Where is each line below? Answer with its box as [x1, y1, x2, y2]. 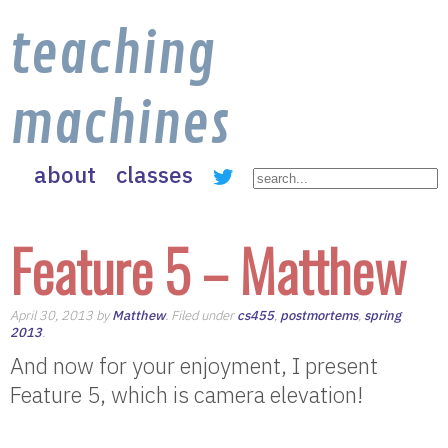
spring [364, 307, 401, 324]
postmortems [280, 307, 358, 324]
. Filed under [165, 307, 237, 324]
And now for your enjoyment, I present [10, 351, 378, 380]
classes [116, 160, 194, 189]
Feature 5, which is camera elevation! [10, 380, 363, 409]
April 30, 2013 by [10, 307, 112, 324]
